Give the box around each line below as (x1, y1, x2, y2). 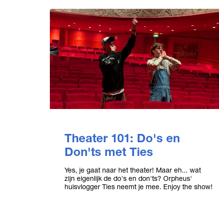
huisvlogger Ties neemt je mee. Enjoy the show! (65, 182, 213, 191)
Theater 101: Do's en (65, 131, 180, 145)
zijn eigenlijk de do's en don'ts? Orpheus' (65, 174, 192, 183)
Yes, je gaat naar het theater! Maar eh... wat (65, 166, 201, 175)
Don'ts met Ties (65, 145, 153, 159)
